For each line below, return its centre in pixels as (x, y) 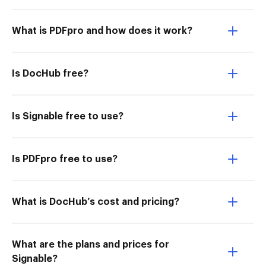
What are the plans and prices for (91, 245)
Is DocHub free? (50, 74)
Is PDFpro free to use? (65, 159)
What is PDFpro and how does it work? (102, 31)
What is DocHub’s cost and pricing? (96, 202)
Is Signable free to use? (68, 116)
